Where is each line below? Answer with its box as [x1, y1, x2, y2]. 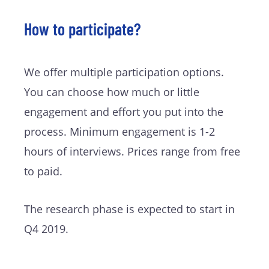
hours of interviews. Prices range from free [24, 144, 240, 159]
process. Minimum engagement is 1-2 [24, 124, 215, 139]
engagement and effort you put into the [24, 104, 223, 119]
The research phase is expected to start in [24, 202, 235, 217]
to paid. [24, 164, 62, 179]
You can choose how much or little [24, 85, 199, 100]
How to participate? [24, 19, 141, 40]
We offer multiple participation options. [24, 65, 224, 80]
